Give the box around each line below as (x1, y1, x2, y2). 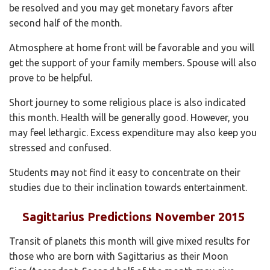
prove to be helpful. (9, 72, 92, 83)
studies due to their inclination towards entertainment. (9, 181, 247, 193)
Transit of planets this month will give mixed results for (9, 235, 250, 246)
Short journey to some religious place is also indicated (9, 96, 246, 108)
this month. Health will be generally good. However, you (9, 111, 249, 123)
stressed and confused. (9, 142, 111, 153)
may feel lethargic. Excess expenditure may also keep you (9, 127, 257, 138)
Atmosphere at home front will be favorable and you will (9, 42, 254, 53)
